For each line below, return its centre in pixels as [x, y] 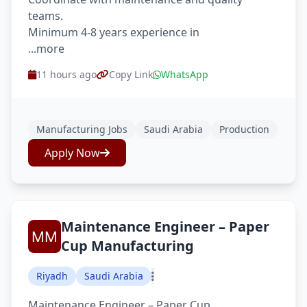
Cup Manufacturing [127, 246]
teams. [46, 16]
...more [46, 49]
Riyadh [52, 276]
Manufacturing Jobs [82, 129]
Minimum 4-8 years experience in [114, 32]
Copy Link [131, 74]
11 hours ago [66, 74]
